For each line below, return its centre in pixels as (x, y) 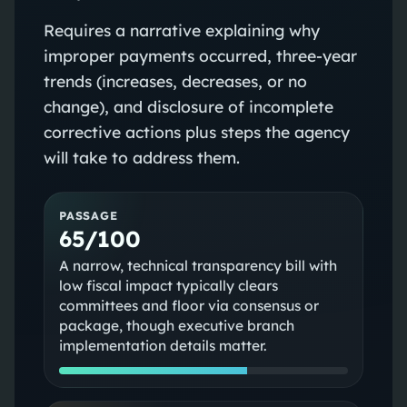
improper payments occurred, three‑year (200, 55)
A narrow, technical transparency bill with (198, 265)
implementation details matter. (163, 345)
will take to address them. (141, 157)
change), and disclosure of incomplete (188, 106)
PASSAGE (88, 215)
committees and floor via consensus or (189, 305)
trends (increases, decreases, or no (175, 80)
